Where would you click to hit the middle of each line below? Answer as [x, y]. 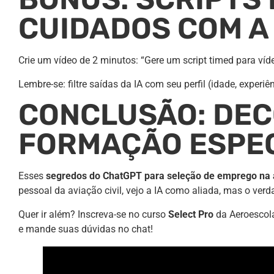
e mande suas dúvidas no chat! [86, 229]
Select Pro [191, 214]
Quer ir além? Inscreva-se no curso [93, 214]
